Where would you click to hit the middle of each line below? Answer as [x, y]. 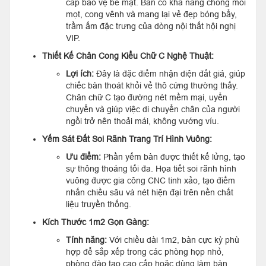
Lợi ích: [80, 73]
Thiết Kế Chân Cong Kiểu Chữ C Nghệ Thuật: [128, 56]
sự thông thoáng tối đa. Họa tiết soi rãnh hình [151, 168]
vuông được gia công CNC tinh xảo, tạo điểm [151, 180]
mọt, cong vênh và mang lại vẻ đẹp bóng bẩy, [151, 14]
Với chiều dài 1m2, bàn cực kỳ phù [173, 240]
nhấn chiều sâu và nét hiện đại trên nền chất [150, 192]
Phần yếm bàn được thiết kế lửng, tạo [173, 156]
